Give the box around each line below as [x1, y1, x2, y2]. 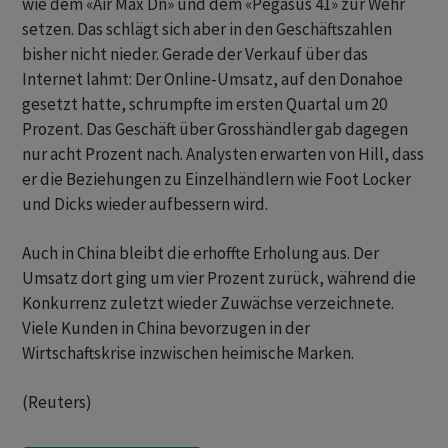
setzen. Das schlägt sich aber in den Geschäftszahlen [22, 18, 392, 41]
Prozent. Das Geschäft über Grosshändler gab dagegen [22, 118, 408, 141]
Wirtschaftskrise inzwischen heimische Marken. [22, 342, 357, 365]
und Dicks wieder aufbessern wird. [22, 193, 268, 216]
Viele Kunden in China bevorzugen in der [22, 317, 310, 340]
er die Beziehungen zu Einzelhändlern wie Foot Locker [22, 168, 411, 191]
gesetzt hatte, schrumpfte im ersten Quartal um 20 [22, 93, 387, 116]
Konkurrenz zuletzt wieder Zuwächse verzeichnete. [22, 292, 394, 315]
